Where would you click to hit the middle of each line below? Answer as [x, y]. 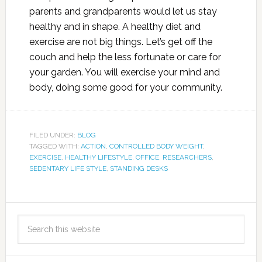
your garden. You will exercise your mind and [124, 72]
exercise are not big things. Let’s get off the [120, 42]
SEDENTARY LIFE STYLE [68, 168]
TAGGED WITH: [55, 146]
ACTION [93, 146]
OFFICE [147, 157]
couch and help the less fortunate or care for [125, 57]
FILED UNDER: [53, 135]
